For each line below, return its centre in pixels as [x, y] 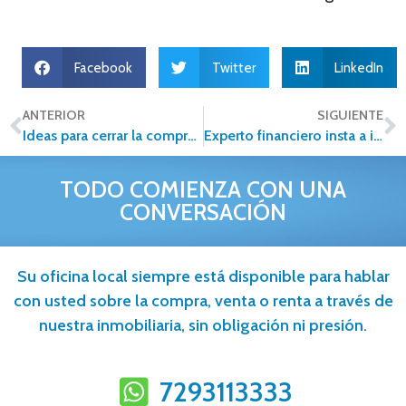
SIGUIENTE [350, 116]
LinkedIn [359, 68]
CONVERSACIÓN [203, 213]
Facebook [103, 68]
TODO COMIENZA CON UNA [203, 190]
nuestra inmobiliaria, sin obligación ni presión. [203, 326]
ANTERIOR [54, 116]
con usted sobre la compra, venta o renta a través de [203, 301]
